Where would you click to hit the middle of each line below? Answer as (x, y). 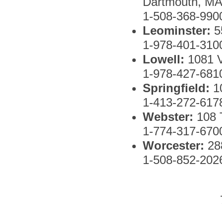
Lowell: (165, 59)
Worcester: (173, 146)
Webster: (169, 117)
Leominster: (178, 31)
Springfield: (178, 88)
